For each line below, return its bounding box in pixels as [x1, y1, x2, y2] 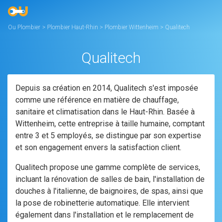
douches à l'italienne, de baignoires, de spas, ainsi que [15, 186, 203, 196]
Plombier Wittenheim [105, 24, 160, 31]
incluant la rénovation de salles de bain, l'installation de [15, 174, 205, 184]
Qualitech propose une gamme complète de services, [15, 163, 200, 172]
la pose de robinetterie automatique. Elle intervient [15, 198, 189, 208]
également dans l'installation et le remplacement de [15, 210, 194, 220]
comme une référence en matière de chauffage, [15, 95, 179, 105]
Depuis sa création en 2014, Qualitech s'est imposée [15, 83, 198, 93]
